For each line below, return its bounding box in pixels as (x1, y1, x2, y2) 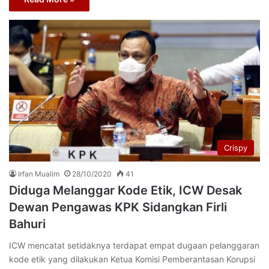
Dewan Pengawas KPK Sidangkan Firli (9, 200, 227, 215)
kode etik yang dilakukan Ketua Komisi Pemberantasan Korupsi (9, 254, 255, 265)
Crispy (224, 143, 247, 153)
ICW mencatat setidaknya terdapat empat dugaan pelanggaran (9, 240, 259, 251)
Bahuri (9, 217, 46, 232)
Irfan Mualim (18, 169, 59, 179)
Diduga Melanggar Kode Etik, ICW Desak (9, 183, 242, 198)
